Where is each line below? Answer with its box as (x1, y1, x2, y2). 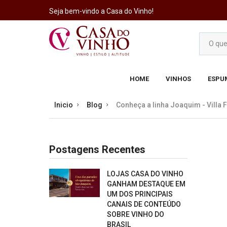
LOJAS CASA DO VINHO (107, 170, 183, 178)
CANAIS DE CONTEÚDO (107, 200, 181, 208)
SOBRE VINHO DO (107, 210, 164, 218)
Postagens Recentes (49, 143, 145, 156)
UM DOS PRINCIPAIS (107, 190, 173, 198)
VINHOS (165, 75, 191, 83)
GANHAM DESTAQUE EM (107, 180, 185, 188)
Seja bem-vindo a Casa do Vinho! (49, 7, 154, 15)
